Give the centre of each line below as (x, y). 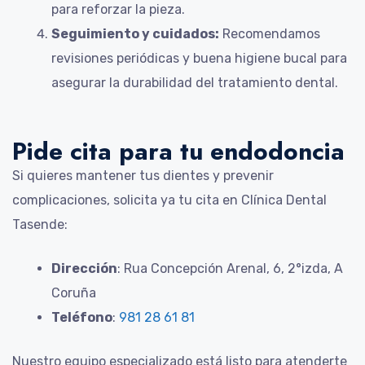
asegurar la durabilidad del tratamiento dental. (195, 82)
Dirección (84, 268)
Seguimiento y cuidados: (135, 33)
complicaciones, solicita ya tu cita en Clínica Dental (169, 200)
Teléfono (82, 317)
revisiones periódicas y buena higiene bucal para (199, 58)
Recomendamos (270, 33)
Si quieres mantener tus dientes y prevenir (143, 175)
